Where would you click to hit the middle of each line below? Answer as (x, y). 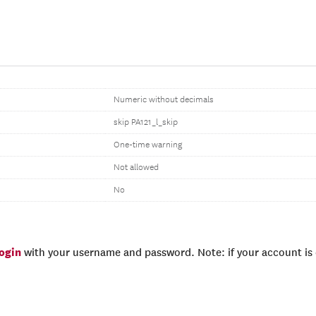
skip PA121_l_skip (146, 122)
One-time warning (148, 145)
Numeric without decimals (164, 100)
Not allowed (136, 168)
